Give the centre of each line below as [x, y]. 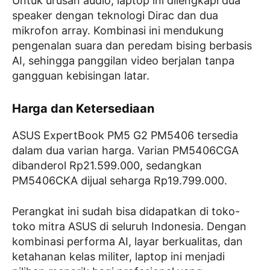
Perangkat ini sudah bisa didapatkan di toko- [126, 212]
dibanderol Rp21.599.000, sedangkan [107, 166]
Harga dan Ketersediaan [83, 109]
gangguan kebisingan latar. [81, 76]
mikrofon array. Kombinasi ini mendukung [118, 31]
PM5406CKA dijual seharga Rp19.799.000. [120, 181]
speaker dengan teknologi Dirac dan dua [115, 16]
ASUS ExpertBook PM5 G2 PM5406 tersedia [125, 136]
